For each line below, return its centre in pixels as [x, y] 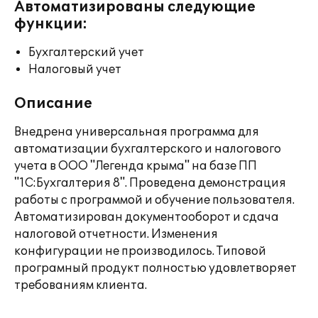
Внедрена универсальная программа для [137, 132]
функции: [51, 24]
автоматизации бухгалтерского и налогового [148, 149]
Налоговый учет [75, 70]
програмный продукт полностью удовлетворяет [155, 268]
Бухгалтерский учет [86, 53]
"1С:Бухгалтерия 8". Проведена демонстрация [150, 183]
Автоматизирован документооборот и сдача [147, 217]
